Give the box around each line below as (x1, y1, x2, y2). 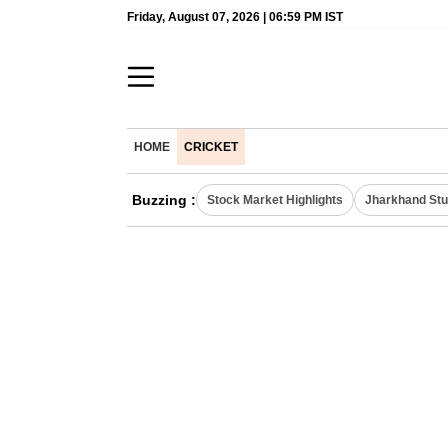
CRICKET (184, 141, 238, 153)
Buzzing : (132, 192, 196, 208)
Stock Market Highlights (207, 193, 343, 207)
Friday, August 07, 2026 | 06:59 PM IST (127, 10, 343, 24)
